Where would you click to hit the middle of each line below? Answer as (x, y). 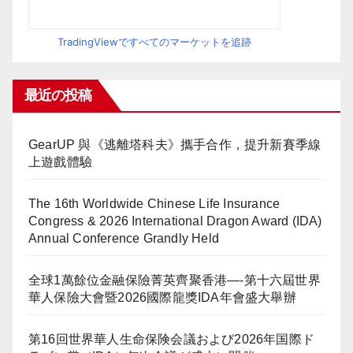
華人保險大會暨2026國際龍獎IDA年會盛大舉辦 (162, 298)
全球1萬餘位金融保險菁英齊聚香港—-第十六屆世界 (175, 281)
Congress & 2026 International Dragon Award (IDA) (175, 221)
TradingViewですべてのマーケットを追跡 (154, 42)
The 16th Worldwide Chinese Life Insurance (154, 204)
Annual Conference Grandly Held (124, 239)
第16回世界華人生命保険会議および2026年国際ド (171, 340)
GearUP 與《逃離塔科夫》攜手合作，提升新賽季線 (175, 145)
